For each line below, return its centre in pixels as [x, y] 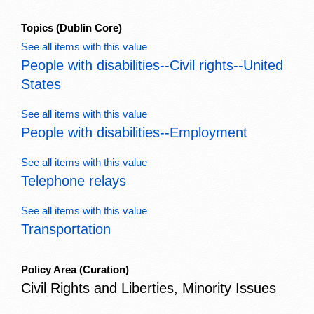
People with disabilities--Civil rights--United [152, 66]
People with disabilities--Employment [134, 133]
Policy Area [50, 270]
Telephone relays [74, 181]
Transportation [66, 230]
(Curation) [104, 270]
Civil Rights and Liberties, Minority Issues [149, 288]
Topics [39, 28]
